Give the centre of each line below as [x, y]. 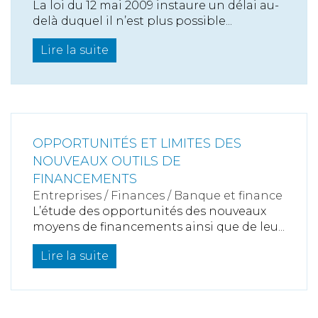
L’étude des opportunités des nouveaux [149, 211]
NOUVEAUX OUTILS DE [107, 161]
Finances [138, 196]
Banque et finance [228, 196]
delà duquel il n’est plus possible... [132, 21]
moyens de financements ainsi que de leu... [159, 227]
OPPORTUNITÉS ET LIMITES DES [137, 143]
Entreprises [67, 196]
